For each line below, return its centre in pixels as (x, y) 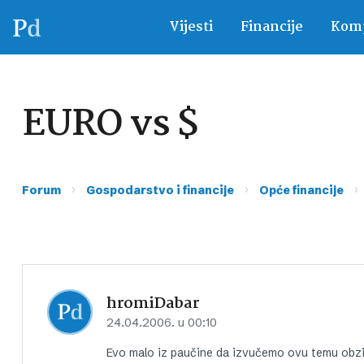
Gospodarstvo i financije (160, 190)
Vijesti (191, 27)
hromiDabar (153, 303)
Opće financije (301, 190)
